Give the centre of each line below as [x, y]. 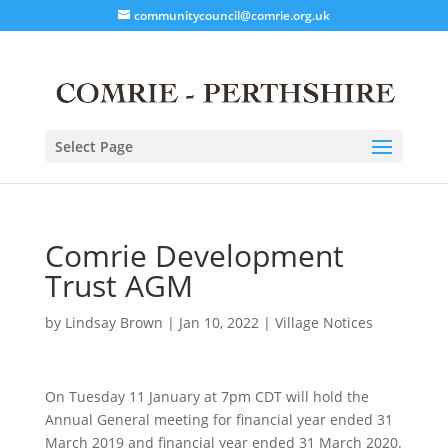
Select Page [93, 146]
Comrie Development [194, 255]
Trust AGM [118, 285]
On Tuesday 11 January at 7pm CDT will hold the [206, 396]
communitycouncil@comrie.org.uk [231, 15]
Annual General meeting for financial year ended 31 [218, 419]
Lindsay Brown [113, 322]
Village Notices [323, 322]
